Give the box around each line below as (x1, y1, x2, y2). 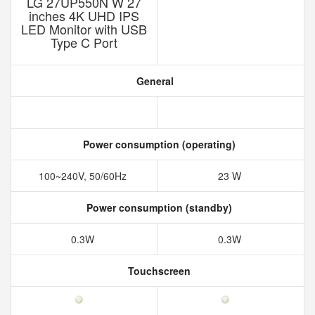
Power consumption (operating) (79, 137, 236, 151)
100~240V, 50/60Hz (39, 169, 129, 183)
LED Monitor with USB (21, 20, 147, 38)
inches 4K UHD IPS (29, 6, 139, 25)
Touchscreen (124, 264, 191, 278)
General (133, 74, 174, 88)
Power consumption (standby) (83, 200, 232, 214)
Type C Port (51, 33, 117, 51)
